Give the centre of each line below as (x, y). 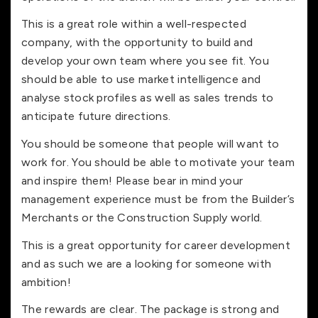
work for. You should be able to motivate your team (158, 162)
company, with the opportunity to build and (137, 43)
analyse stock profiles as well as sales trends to (148, 98)
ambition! (46, 282)
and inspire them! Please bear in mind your (132, 180)
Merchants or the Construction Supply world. (142, 217)
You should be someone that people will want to (150, 143)
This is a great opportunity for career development (156, 245)
